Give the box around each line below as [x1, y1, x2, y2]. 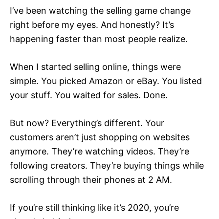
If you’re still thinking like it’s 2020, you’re [10, 202, 179, 213]
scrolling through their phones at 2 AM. [10, 175, 172, 185]
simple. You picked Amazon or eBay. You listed [10, 76, 202, 87]
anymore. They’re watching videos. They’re [10, 146, 189, 157]
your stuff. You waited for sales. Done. [10, 90, 168, 101]
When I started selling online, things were [10, 62, 181, 72]
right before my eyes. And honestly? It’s [10, 20, 174, 30]
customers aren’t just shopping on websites [10, 132, 190, 143]
